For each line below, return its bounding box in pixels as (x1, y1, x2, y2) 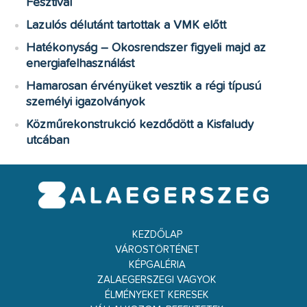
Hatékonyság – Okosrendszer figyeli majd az (26, 41, 267, 54)
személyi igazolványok (26, 95, 146, 108)
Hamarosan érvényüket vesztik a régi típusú (26, 79, 262, 93)
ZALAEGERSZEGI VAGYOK (97, 275, 217, 286)
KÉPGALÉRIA (128, 260, 186, 271)
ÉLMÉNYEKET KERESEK (105, 290, 209, 301)
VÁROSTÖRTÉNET (114, 245, 199, 256)
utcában (26, 134, 70, 147)
